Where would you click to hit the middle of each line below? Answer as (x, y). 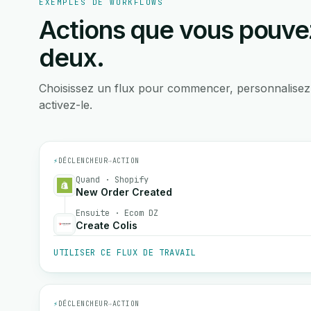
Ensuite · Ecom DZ (117, 213)
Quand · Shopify (112, 180)
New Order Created (124, 192)
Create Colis (107, 225)
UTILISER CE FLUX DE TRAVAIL (125, 253)
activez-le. (66, 105)
